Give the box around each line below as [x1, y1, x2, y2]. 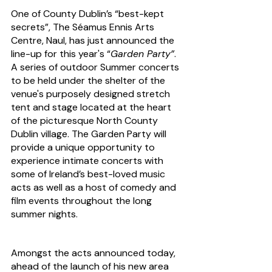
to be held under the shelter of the [11, 74, 168, 87]
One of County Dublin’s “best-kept [11, 7, 166, 21]
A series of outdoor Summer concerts [11, 61, 182, 74]
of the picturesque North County [11, 114, 160, 127]
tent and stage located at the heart [11, 101, 174, 114]
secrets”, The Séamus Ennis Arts [11, 21, 157, 34]
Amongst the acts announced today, [11, 246, 178, 260]
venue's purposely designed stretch [11, 87, 172, 101]
